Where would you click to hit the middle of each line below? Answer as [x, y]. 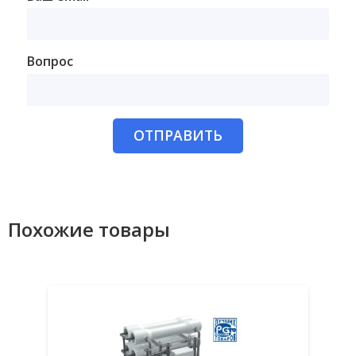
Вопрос [50, 62]
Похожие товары [89, 229]
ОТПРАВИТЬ [178, 135]
